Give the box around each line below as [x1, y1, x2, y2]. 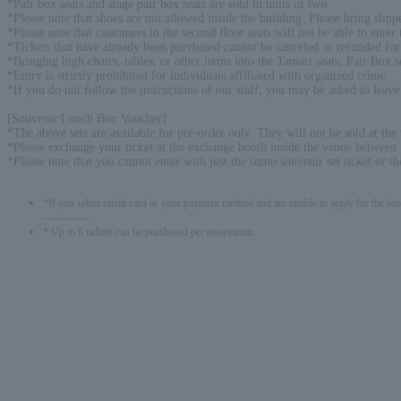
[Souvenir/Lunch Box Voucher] [7, 111, 166, 125]
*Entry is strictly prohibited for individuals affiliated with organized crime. [7, 68, 389, 82]
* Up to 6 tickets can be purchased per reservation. [43, 226, 256, 238]
